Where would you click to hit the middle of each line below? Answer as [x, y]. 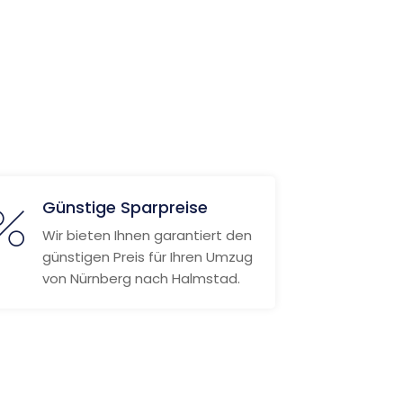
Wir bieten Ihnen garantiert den [147, 235]
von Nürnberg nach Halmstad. [141, 278]
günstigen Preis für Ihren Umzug [147, 257]
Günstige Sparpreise [125, 207]
